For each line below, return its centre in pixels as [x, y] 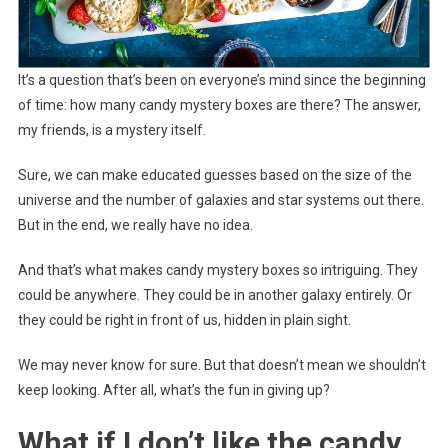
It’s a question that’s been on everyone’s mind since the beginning [221, 80]
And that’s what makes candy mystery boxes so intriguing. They [217, 270]
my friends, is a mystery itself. [111, 130]
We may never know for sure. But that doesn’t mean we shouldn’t [221, 365]
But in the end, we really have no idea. [135, 225]
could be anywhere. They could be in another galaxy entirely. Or [214, 295]
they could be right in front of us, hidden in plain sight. [184, 320]
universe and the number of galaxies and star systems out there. [220, 200]
